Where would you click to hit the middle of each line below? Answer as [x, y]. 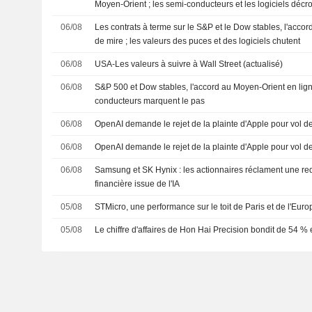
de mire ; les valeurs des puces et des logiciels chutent [198, 41]
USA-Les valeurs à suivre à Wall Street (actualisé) [189, 64]
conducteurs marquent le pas [150, 101]
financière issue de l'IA [138, 184]
